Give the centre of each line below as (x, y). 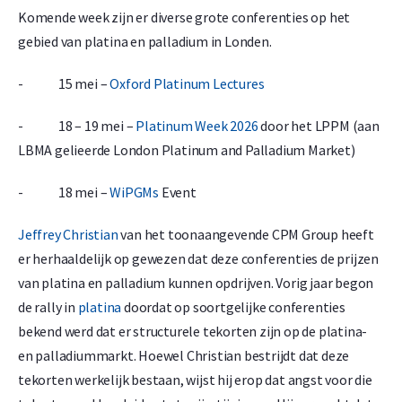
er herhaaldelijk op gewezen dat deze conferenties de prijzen (198, 259)
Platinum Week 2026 (197, 126)
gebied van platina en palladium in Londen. (145, 42)
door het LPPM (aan (319, 126)
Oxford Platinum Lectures (187, 84)
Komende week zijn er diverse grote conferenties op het (184, 17)
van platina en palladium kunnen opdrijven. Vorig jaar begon (196, 283)
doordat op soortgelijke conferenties (233, 307)
